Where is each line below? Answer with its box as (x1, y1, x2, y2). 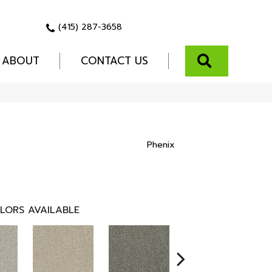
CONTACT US (80, 53, 148, 69)
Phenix (146, 138, 175, 152)
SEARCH (216, 51, 260, 69)
